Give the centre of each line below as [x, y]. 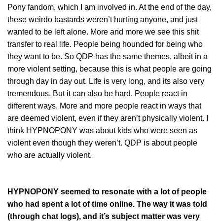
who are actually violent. [51, 155]
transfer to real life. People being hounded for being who [105, 44]
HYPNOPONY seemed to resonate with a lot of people [107, 191]
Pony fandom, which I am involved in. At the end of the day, [110, 7]
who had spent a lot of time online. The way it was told [107, 204]
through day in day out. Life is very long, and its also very [106, 81]
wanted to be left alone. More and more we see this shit [103, 32]
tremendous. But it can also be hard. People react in [97, 93]
